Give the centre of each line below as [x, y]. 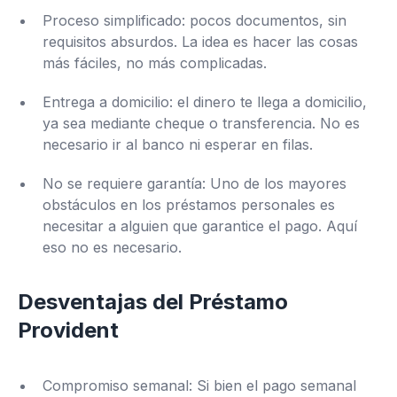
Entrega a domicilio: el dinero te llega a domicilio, [205, 102]
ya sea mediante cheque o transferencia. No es [201, 123]
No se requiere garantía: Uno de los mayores [195, 183]
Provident [68, 330]
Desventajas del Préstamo [153, 302]
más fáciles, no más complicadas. [155, 63]
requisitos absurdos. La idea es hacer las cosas [200, 42]
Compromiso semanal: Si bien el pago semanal [199, 385]
